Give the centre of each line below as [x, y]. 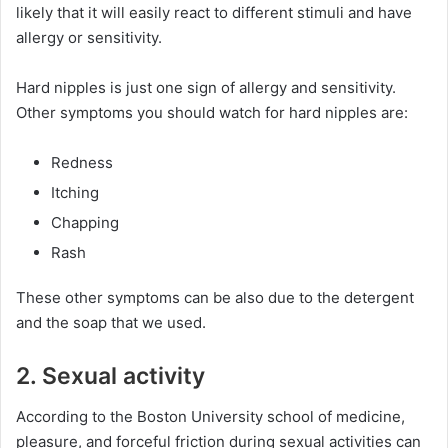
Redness [82, 162]
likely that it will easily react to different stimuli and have [214, 12]
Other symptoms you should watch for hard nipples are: [212, 112]
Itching [75, 192]
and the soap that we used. [111, 322]
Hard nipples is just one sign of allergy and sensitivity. [206, 87]
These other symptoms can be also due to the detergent [215, 297]
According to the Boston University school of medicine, [210, 416]
